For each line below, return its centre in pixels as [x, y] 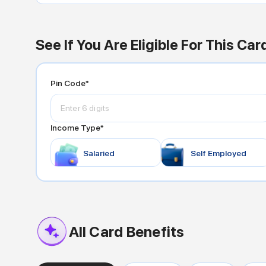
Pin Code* [70, 83]
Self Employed [218, 153]
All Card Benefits [126, 231]
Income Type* [77, 127]
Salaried [99, 153]
